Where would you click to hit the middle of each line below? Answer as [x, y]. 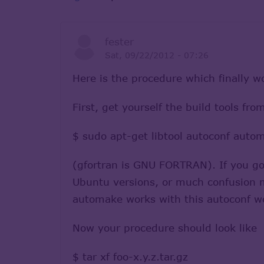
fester [119, 41]
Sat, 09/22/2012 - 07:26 [156, 55]
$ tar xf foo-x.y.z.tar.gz [130, 256]
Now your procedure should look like [165, 227]
